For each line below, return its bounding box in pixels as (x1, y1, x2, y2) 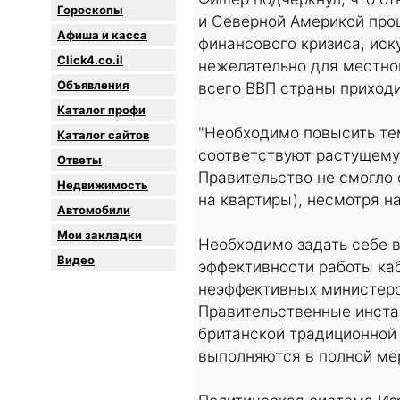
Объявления (57, 78, 129, 93)
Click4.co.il (57, 53, 123, 68)
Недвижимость (57, 178, 148, 193)
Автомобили (57, 203, 130, 218)
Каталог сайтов (57, 128, 149, 143)
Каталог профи (57, 103, 146, 118)
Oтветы (57, 153, 102, 168)
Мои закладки (57, 228, 142, 243)
